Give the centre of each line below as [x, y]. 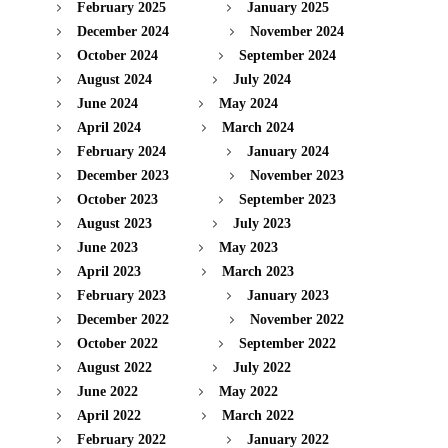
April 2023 [109, 272]
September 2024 [287, 56]
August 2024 [114, 80]
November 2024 [297, 32]
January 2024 [288, 152]
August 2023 [114, 224]
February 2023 [121, 296]
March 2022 [258, 416]
